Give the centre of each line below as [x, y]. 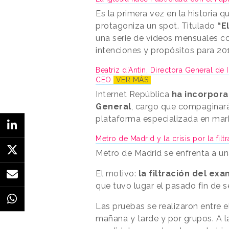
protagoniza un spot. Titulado [156, 26]
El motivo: [117, 173]
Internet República [134, 94]
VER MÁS [132, 79]
